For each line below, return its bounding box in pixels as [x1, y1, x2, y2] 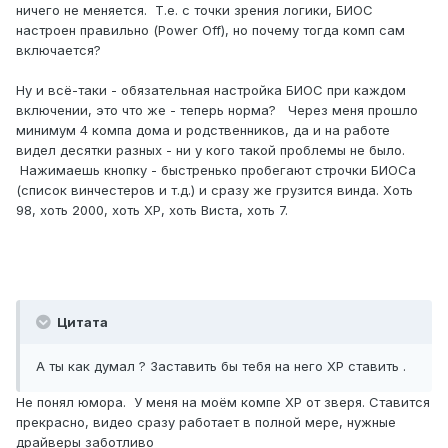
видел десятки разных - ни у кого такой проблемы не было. [16, 142, 405, 159]
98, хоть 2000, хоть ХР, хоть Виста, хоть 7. [16, 202, 288, 219]
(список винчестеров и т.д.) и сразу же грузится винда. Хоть [16, 182, 413, 199]
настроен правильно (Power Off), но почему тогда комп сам [16, 22, 405, 39]
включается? [16, 42, 101, 59]
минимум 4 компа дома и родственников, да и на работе [16, 122, 390, 139]
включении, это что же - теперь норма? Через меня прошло [16, 102, 418, 119]
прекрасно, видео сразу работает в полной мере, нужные [16, 414, 396, 431]
